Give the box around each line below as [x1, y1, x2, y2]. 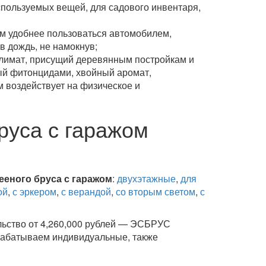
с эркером [12, 185, 56, 198]
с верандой [61, 185, 111, 198]
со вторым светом [115, 185, 195, 198]
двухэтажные [116, 172, 176, 185]
